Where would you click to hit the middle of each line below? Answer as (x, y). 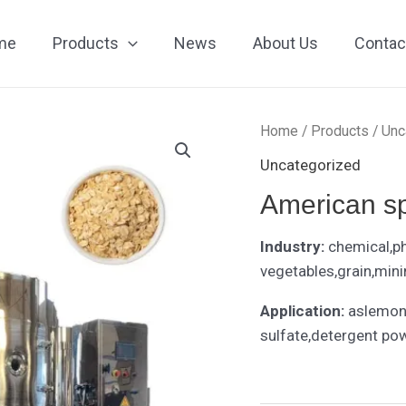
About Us (285, 43)
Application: (303, 310)
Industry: (293, 246)
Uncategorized (311, 164)
